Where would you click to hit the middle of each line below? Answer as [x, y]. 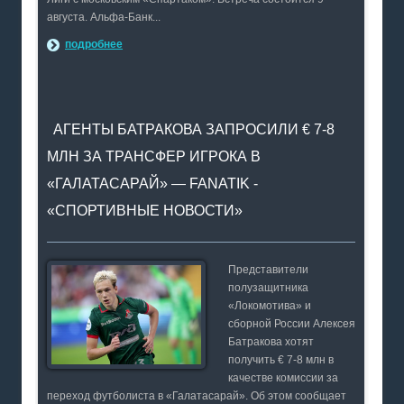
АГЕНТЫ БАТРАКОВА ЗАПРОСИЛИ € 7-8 [194, 129]
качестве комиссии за [283, 378]
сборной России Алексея [291, 324]
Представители [268, 270]
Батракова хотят [271, 342]
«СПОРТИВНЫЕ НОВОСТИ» [145, 211]
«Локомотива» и [269, 306]
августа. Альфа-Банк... [104, 17]
